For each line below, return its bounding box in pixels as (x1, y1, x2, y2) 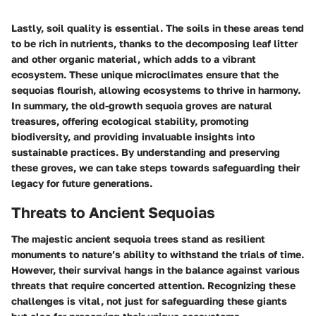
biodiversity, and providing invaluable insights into (11, 130, 255, 142)
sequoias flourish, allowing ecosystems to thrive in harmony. (11, 83, 300, 96)
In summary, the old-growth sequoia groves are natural (11, 99, 272, 111)
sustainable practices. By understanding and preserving (11, 145, 280, 158)
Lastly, (11, 21, 47, 34)
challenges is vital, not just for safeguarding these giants (11, 295, 287, 307)
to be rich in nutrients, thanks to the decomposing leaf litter (11, 37, 298, 49)
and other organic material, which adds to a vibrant (11, 52, 256, 65)
